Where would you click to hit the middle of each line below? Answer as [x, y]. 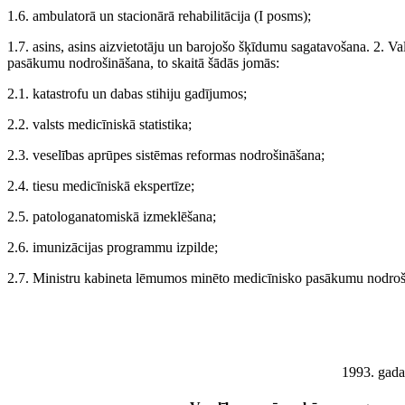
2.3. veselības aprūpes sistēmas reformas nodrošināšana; [166, 155]
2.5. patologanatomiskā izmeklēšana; [112, 216]
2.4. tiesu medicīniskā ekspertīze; [101, 185]
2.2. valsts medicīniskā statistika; [99, 124]
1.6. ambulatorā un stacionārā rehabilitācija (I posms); [159, 15]
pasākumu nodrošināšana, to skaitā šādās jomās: [143, 62]
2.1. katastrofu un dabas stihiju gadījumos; [127, 93]
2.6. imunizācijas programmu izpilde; [113, 247]
